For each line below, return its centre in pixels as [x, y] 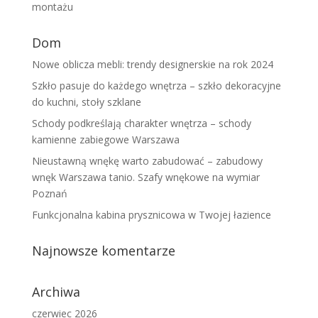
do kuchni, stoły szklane [86, 102]
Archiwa [56, 292]
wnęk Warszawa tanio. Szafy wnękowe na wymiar [146, 177]
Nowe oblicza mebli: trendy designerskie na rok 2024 [152, 64]
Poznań [49, 193]
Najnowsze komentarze [103, 251]
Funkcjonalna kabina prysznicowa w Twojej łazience [151, 215]
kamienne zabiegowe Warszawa [105, 139]
